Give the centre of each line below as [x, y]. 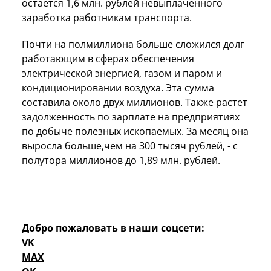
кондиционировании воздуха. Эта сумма [118, 87]
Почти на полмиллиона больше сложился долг [133, 44]
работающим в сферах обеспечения [108, 58]
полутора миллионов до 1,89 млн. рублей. [122, 160]
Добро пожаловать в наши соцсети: [113, 228]
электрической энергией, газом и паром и [122, 73]
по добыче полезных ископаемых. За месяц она [135, 131]
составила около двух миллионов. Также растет [135, 102]
